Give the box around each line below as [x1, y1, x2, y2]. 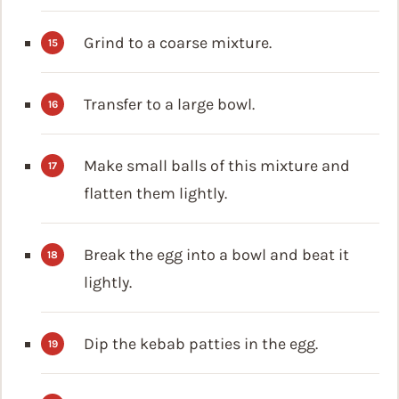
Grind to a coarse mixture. [84, 33, 272, 53]
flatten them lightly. [84, 183, 227, 204]
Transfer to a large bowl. [84, 94, 255, 115]
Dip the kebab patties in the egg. [84, 334, 318, 354]
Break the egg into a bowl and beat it [84, 245, 349, 265]
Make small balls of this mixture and [84, 156, 350, 176]
